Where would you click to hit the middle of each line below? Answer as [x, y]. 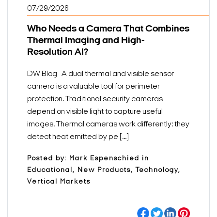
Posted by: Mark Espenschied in [88, 159]
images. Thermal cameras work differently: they [108, 125]
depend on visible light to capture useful [95, 112]
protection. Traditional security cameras [95, 100]
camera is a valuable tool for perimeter [93, 87]
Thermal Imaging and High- [86, 41]
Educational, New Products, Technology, [104, 170]
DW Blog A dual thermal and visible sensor [101, 74]
